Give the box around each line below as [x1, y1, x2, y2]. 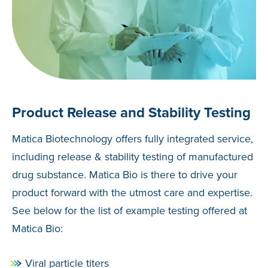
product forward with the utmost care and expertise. [12, 185, 252, 201]
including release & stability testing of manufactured [12, 149, 253, 165]
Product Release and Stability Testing [12, 102, 251, 124]
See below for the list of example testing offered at [12, 203, 247, 219]
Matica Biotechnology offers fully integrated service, [12, 131, 253, 147]
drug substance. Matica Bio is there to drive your [12, 167, 237, 183]
